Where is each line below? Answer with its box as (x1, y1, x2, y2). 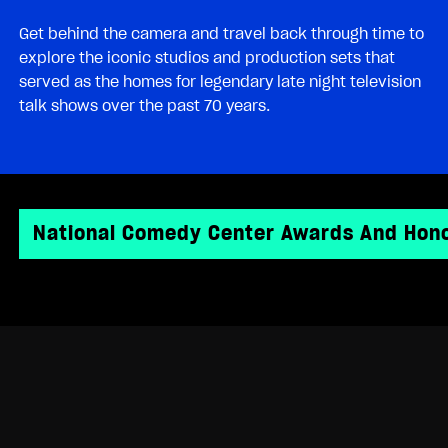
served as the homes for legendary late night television (19, 73, 421, 90)
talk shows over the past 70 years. (19, 97, 270, 114)
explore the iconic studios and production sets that (19, 49, 395, 66)
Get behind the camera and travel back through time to (19, 25, 424, 42)
